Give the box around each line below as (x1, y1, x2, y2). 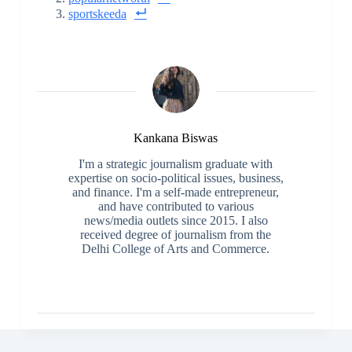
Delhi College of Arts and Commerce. (82, 242, 270, 256)
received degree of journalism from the (80, 228, 272, 242)
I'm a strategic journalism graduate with (79, 157, 273, 171)
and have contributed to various (97, 200, 254, 214)
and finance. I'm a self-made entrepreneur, (72, 185, 280, 200)
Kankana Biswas (134, 131, 218, 145)
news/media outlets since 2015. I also (83, 214, 268, 228)
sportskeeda (68, 7, 126, 21)
